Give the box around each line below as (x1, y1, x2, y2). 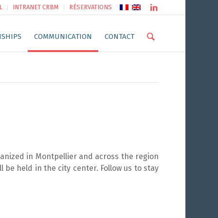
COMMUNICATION (34, 32, 92, 41)
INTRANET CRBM (12, 3, 59, 11)
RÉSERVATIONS (69, 3, 112, 11)
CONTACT (104, 32, 134, 41)
